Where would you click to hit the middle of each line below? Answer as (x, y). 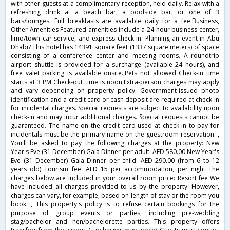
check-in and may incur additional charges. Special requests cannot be (115, 117)
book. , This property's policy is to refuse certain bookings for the (115, 204)
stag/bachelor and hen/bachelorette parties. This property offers (115, 221)
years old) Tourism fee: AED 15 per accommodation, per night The (115, 169)
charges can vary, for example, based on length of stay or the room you (115, 195)
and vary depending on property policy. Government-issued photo (115, 90)
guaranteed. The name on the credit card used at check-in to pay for (115, 125)
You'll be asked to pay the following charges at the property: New (115, 143)
